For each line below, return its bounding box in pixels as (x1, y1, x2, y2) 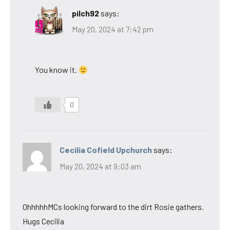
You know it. (35, 65, 79, 75)
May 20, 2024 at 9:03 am (60, 161, 141, 171)
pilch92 (72, 8, 99, 18)
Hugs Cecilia (23, 216, 64, 226)
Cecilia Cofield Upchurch (60, 145, 152, 155)
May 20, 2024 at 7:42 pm (72, 25, 154, 34)
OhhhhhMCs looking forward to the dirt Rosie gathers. (23, 201, 204, 212)
